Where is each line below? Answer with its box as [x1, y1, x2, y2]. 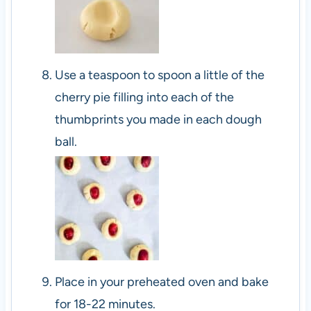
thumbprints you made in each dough [54, 111, 262, 127]
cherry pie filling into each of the [54, 89, 234, 105]
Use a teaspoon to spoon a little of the [54, 67, 264, 83]
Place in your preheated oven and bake [54, 274, 269, 289]
